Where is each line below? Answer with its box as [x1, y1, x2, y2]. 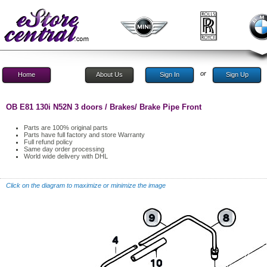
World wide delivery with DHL [24, 153, 108, 160]
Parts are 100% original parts [24, 124, 108, 131]
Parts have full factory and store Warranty [24, 131, 145, 138]
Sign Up [225, 71, 249, 78]
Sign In [160, 71, 179, 78]
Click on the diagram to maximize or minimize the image [6, 182, 166, 189]
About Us [96, 71, 123, 78]
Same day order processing [24, 145, 104, 153]
